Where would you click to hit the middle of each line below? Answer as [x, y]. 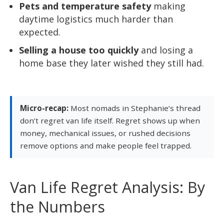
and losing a [166, 50]
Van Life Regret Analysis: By [107, 187]
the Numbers [57, 207]
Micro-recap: [44, 108]
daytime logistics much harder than [96, 19]
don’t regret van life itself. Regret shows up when [110, 120]
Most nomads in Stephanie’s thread [134, 108]
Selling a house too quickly [79, 50]
